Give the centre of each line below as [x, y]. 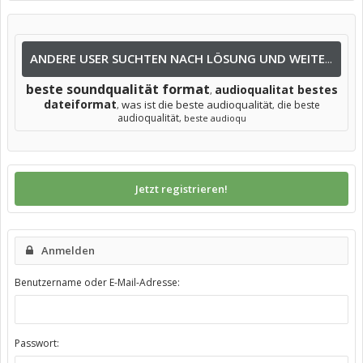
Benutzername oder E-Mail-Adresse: [97, 282]
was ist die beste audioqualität [196, 104]
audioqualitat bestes [276, 89]
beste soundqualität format [117, 89]
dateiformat [80, 104]
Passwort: [37, 343]
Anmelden [68, 250]
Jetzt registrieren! [181, 188]
